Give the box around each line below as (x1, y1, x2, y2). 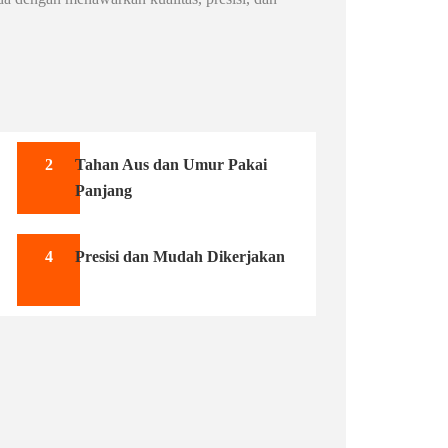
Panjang (75, 182, 133, 199)
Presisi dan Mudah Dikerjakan (75, 248, 286, 265)
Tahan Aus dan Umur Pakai (75, 156, 268, 173)
